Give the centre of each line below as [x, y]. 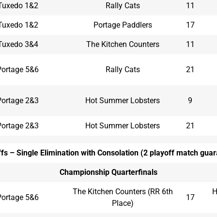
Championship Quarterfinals [108, 172]
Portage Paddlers [123, 25]
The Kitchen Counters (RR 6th [123, 191]
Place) [123, 203]
